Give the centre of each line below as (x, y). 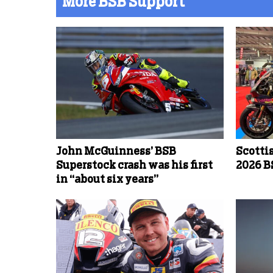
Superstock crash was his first (134, 165)
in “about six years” (107, 179)
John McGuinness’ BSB (116, 151)
